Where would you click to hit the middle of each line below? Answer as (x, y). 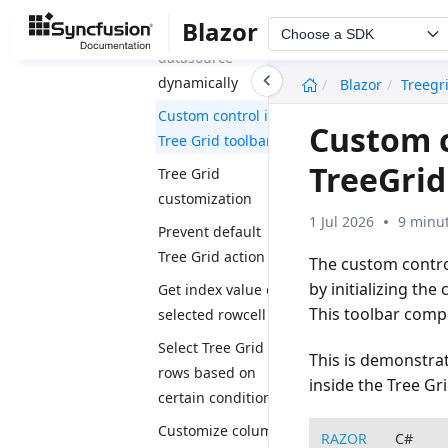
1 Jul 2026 (342, 221)
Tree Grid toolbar (215, 140)
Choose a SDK (327, 33)
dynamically (198, 82)
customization (205, 198)
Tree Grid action (211, 256)
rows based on (207, 372)
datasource (195, 57)
